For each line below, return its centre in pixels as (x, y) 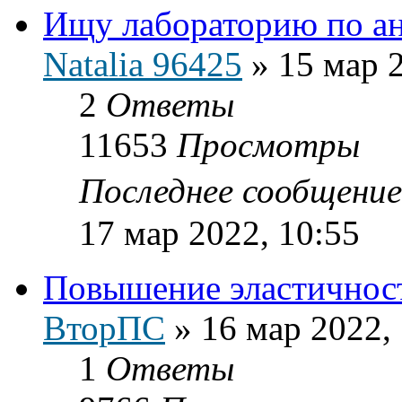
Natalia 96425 (143, 64)
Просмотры (268, 144)
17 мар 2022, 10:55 (219, 232)
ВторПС (104, 328)
